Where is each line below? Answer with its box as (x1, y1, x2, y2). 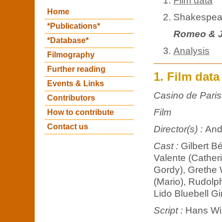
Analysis (173, 45, 210, 56)
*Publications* (47, 22, 100, 30)
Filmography (47, 51, 95, 59)
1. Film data (154, 70, 220, 83)
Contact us (47, 122, 88, 131)
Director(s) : (154, 123, 205, 134)
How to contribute (47, 108, 114, 116)
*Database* (47, 36, 89, 45)
